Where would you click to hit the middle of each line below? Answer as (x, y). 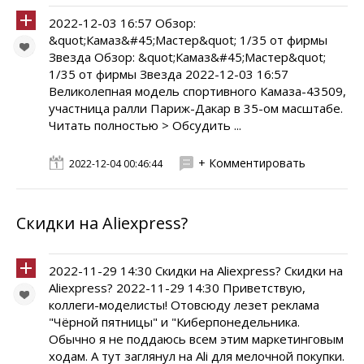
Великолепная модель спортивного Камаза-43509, (197, 91)
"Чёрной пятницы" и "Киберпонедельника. (174, 322)
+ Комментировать (252, 163)
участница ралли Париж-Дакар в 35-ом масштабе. (196, 108)
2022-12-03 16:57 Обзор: (122, 23)
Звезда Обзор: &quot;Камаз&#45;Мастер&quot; (187, 57)
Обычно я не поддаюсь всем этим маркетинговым (196, 339)
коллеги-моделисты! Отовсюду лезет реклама (184, 305)
